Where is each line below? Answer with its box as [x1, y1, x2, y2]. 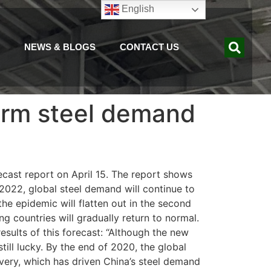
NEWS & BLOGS [24, 42, 96, 53]
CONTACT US [119, 42, 179, 53]
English [119, 4, 155, 15]
